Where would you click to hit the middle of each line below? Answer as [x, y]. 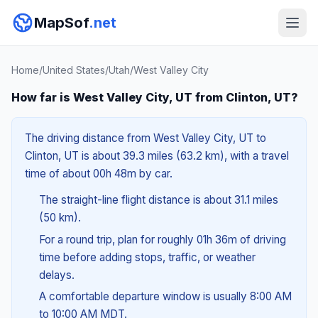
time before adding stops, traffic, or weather [147, 257]
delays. [56, 275]
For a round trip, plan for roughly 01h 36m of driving [162, 239]
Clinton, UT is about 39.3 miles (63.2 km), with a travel [157, 156]
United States [74, 70]
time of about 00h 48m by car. [99, 174]
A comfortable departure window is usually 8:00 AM [165, 297]
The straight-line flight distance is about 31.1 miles [158, 200]
